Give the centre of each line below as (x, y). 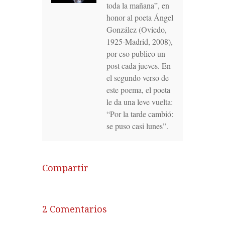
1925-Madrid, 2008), (140, 41)
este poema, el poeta (138, 89)
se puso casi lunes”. (137, 126)
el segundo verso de (138, 77)
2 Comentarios (75, 209)
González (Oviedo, (137, 29)
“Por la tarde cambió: (140, 114)
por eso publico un (136, 53)
